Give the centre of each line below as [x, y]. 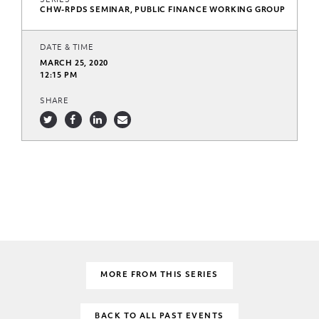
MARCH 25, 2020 [74, 64]
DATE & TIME [67, 48]
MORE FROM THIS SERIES [159, 275]
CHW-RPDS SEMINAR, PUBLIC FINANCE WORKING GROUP [163, 10]
